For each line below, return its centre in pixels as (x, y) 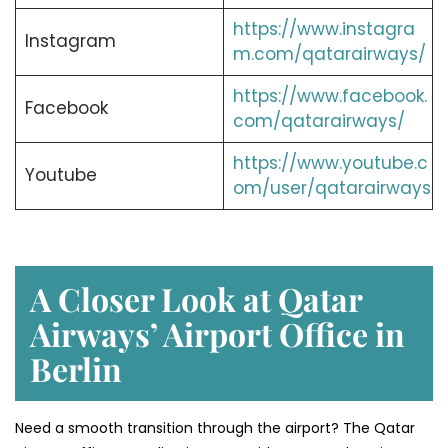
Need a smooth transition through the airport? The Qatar (215, 427)
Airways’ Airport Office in (217, 333)
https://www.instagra (323, 29)
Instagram (70, 41)
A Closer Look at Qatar (196, 298)
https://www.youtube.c (330, 163)
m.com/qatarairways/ (329, 54)
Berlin (76, 368)
